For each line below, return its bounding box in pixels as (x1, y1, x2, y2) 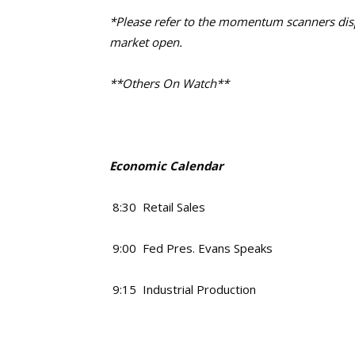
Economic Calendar (109, 158, 223, 174)
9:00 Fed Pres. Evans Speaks (109, 240, 273, 256)
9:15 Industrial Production (109, 281, 256, 297)
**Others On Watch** (109, 75, 229, 91)
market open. (109, 34, 182, 50)
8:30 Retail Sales (109, 199, 205, 215)
